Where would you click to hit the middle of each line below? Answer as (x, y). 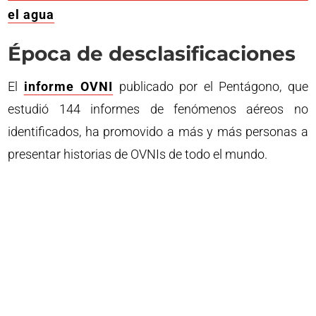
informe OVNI (68, 87)
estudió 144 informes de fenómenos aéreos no (158, 109)
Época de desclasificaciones (152, 54)
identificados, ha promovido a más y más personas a (158, 132)
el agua (31, 15)
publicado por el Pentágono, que (211, 87)
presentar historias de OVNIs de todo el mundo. (138, 154)
